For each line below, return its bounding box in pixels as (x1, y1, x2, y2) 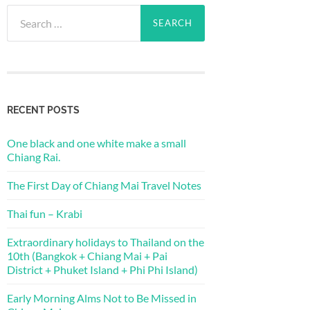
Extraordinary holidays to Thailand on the (7, 235, 204, 248)
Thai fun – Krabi (7, 206, 82, 220)
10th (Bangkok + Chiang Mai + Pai (7, 248, 167, 262)
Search (6, 5, 38, 18)
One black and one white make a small (7, 136, 186, 149)
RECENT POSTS (7, 103, 80, 116)
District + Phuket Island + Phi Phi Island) (7, 262, 198, 276)
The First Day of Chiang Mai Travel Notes (7, 178, 201, 192)
